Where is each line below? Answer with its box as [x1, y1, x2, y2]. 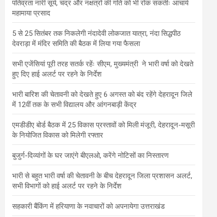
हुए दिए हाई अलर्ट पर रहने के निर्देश [12, 69, 102, 78]
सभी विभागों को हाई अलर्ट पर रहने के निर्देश [12, 181, 122, 190]
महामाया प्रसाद [12, 8, 50, 17]
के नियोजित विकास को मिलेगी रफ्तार [12, 130, 103, 139]
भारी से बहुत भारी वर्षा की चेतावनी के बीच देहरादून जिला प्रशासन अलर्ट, [12, 171, 192, 180]
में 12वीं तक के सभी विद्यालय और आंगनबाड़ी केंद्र [12, 100, 137, 109]
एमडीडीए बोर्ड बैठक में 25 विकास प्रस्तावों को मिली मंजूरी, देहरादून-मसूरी [12, 120, 195, 129]
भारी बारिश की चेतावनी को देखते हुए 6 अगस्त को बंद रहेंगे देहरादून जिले [12, 90, 192, 99]
